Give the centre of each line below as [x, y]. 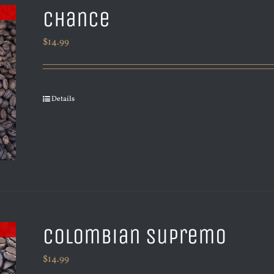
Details [63, 99]
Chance [77, 19]
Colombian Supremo [135, 236]
